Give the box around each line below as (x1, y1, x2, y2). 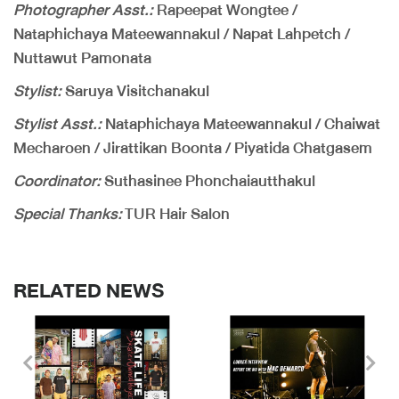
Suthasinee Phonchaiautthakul (101, 167, 315, 195)
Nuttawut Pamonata (13, 45, 151, 72)
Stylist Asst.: (13, 110, 102, 138)
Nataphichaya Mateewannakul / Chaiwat (102, 110, 380, 138)
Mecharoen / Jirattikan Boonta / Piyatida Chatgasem (13, 134, 372, 162)
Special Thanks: (13, 200, 125, 228)
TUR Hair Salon (125, 200, 230, 228)
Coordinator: (13, 167, 101, 195)
